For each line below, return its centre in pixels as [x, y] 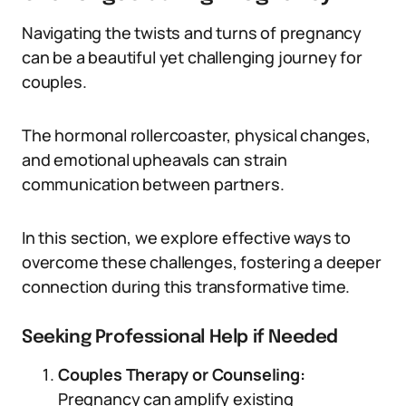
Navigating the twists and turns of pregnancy [192, 33]
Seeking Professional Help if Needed [180, 338]
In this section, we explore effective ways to [186, 237]
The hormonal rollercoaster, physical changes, [196, 135]
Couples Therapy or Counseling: [182, 374]
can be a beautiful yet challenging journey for [192, 57]
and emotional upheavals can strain [155, 159]
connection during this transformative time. [186, 286]
